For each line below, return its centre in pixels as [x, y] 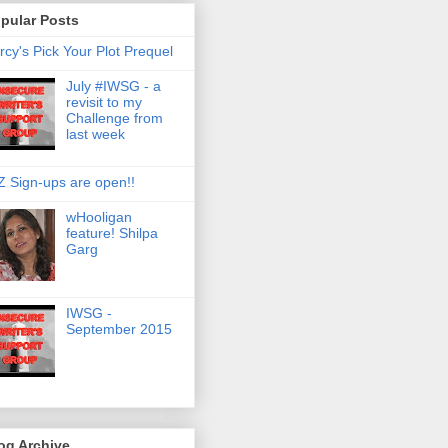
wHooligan [98, 216]
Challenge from [114, 117]
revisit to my [103, 101]
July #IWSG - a [113, 85]
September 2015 [118, 328]
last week [95, 133]
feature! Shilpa [111, 232]
